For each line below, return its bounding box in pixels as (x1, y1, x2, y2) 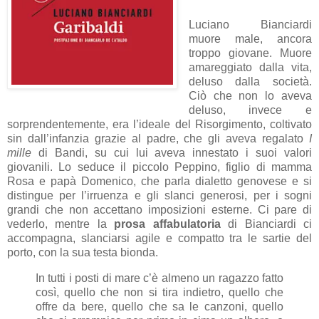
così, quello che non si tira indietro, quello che (36, 286, 283, 298)
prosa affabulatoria (114, 217, 221, 230)
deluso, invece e (188, 103, 312, 116)
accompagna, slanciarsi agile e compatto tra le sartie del (7, 231, 312, 244)
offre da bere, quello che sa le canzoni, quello (36, 300, 283, 313)
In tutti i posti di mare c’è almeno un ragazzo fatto (36, 271, 283, 284)
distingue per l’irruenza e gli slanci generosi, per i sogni (7, 189, 312, 202)
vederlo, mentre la (7, 217, 115, 230)
